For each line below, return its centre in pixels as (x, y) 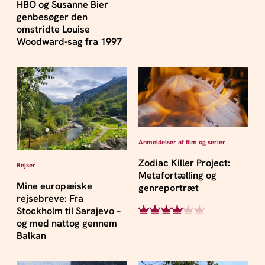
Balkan (31, 235)
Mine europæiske (54, 186)
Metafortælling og (177, 175)
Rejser (26, 165)
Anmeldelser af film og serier (182, 142)
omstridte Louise (53, 29)
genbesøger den (52, 17)
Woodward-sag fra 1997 (69, 41)
